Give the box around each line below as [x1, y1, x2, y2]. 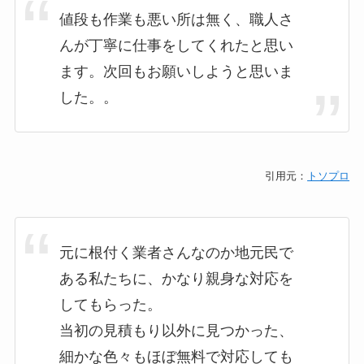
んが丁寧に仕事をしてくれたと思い [58, 37, 293, 54]
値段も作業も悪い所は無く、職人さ [58, 11, 293, 28]
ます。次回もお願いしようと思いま [58, 63, 293, 80]
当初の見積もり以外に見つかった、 [58, 322, 293, 339]
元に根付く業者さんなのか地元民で [58, 244, 293, 261]
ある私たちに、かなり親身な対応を [58, 270, 293, 287]
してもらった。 [58, 296, 162, 313]
